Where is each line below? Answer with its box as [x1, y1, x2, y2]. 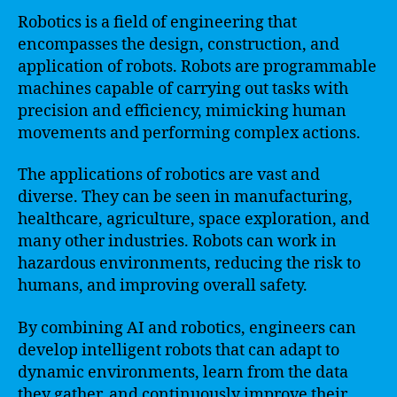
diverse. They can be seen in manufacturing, [18, 187, 353, 207]
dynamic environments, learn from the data [18, 362, 348, 383]
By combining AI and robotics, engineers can [18, 317, 356, 339]
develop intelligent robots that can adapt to [18, 339, 339, 361]
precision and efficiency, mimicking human [18, 100, 346, 121]
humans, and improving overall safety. [18, 276, 307, 296]
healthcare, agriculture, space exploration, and [18, 209, 370, 230]
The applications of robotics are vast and [18, 165, 320, 185]
